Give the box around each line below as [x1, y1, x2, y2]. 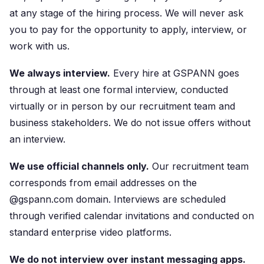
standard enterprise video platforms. [9, 226, 171, 238]
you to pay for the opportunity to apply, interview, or [9, 24, 247, 35]
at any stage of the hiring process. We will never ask [9, 7, 243, 19]
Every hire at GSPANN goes [110, 67, 239, 79]
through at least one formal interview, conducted [9, 84, 228, 95]
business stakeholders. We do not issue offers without [9, 117, 250, 128]
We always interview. [9, 67, 110, 79]
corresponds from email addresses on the [9, 177, 197, 189]
